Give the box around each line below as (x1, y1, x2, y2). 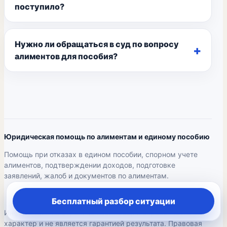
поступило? (15, 2, 64, 12)
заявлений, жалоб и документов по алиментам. (4, 171, 169, 180)
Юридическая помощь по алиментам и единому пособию (4, 132, 210, 141)
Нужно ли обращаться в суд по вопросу (15, 39, 179, 49)
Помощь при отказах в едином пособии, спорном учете (4, 150, 198, 159)
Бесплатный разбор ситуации (52, 196, 175, 206)
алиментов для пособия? (15, 51, 118, 61)
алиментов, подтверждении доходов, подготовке (4, 161, 175, 169)
